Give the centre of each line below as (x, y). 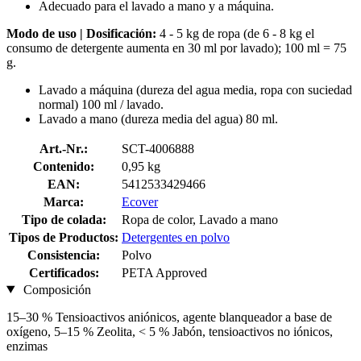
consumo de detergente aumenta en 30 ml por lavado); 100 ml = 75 (176, 48)
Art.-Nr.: (64, 148)
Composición (55, 289)
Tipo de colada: (64, 219)
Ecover (140, 201)
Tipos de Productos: (64, 237)
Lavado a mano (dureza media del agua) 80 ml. (158, 118)
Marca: (64, 201)
